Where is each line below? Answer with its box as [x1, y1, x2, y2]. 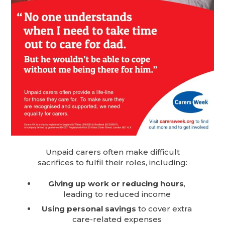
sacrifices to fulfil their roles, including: [38, 158, 187, 168]
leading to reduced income [63, 189, 171, 199]
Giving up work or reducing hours [48, 179, 184, 189]
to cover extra [136, 203, 192, 213]
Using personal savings [42, 203, 136, 213]
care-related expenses [72, 214, 162, 224]
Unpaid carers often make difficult [45, 147, 180, 157]
